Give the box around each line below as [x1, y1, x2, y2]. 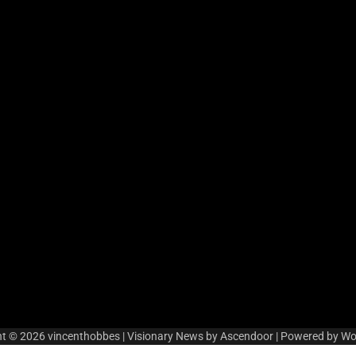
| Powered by [273, 330, 341, 343]
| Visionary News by [120, 330, 220, 343]
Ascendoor [220, 330, 273, 343]
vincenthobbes [48, 330, 120, 343]
